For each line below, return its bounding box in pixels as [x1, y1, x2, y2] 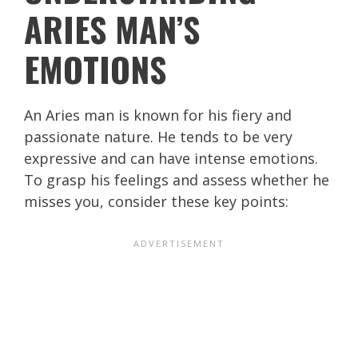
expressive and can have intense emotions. [24, 148, 318, 168]
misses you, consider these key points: [24, 191, 288, 211]
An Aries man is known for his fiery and [24, 105, 292, 125]
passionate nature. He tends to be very [24, 126, 292, 146]
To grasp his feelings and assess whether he [24, 169, 329, 189]
